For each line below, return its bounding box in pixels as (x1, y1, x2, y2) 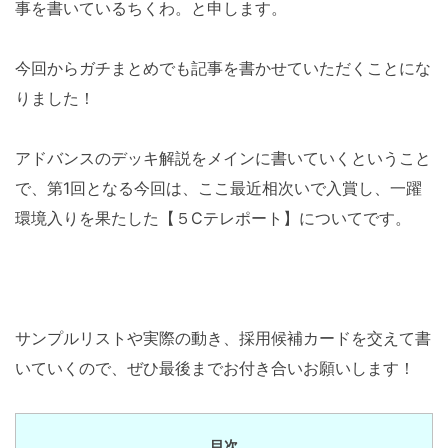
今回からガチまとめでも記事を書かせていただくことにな (15, 57, 431, 78)
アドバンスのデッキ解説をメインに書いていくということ (15, 147, 431, 168)
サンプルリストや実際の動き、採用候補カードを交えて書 (15, 327, 431, 348)
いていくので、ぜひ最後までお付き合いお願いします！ (15, 357, 415, 378)
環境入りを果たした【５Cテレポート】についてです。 (15, 207, 411, 228)
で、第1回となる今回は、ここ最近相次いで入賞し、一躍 (15, 177, 422, 198)
